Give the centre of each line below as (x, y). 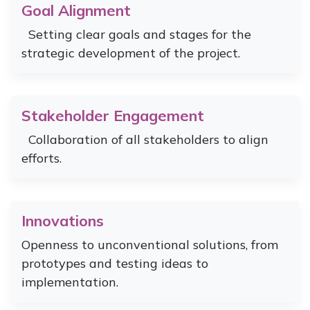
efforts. (42, 158)
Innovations (63, 220)
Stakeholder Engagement (113, 115)
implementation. (73, 282)
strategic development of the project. (131, 53)
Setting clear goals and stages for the (136, 34)
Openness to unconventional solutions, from (150, 244)
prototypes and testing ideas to (115, 263)
